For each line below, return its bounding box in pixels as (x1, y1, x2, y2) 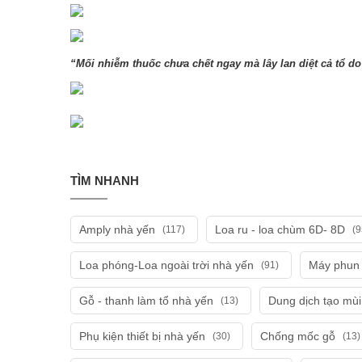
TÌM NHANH (70, 174, 139, 187)
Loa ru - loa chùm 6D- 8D (215, 223, 348, 236)
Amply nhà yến (79, 223, 158, 236)
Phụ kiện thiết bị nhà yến (79, 330, 208, 343)
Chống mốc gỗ (260, 330, 339, 343)
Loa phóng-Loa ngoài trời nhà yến (79, 259, 257, 271)
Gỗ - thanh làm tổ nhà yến (79, 294, 217, 307)
